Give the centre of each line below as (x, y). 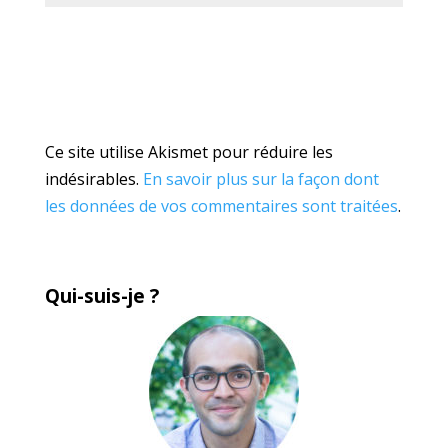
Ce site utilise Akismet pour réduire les (188, 152)
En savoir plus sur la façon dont (260, 179)
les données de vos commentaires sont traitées (221, 206)
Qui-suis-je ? (101, 296)
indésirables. (93, 179)
